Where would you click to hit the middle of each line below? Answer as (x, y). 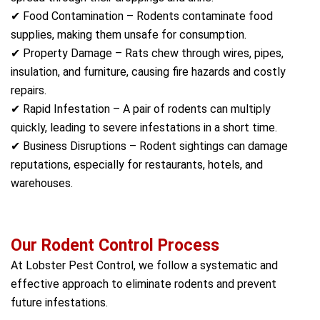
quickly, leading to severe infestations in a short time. (144, 127)
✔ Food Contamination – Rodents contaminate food (142, 16)
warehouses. (42, 183)
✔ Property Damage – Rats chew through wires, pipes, (147, 53)
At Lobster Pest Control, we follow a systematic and (144, 265)
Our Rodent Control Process (115, 245)
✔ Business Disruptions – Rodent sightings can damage (149, 146)
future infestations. (59, 302)
